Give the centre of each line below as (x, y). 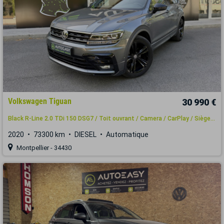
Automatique (127, 134)
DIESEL (85, 134)
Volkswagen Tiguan (40, 101)
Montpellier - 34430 (43, 147)
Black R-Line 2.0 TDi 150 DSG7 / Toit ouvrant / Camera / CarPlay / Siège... (111, 118)
